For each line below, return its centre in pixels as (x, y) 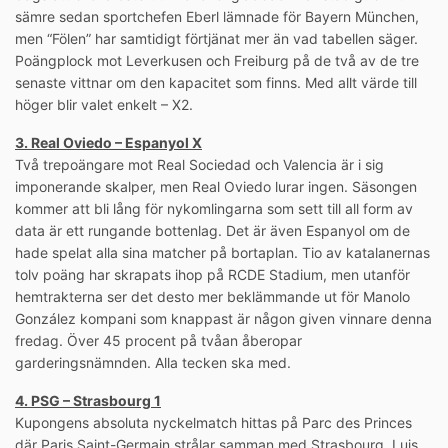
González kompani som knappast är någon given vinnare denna (223, 319)
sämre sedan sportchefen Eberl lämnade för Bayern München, (217, 17)
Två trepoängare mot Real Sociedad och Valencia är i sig (199, 165)
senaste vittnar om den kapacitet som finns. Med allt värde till (216, 83)
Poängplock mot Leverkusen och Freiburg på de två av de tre (217, 61)
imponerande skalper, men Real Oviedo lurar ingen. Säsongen (216, 187)
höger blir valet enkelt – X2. (104, 105)
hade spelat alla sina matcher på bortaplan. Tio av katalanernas (222, 253)
